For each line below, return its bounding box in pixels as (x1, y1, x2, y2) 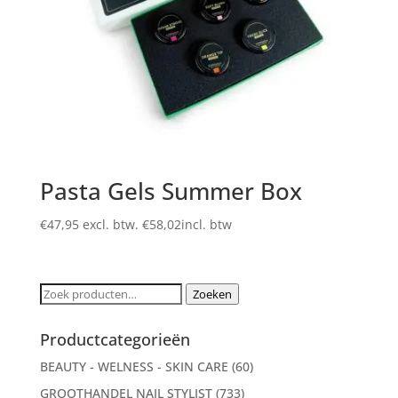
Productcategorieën (39, 329, 190, 351)
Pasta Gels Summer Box (39, 175, 302, 208)
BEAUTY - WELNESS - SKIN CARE (39, 358, 228, 376)
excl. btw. (82, 216, 142, 234)
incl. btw (180, 216, 232, 234)
